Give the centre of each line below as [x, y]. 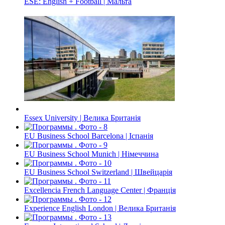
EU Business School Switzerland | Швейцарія [98, 172]
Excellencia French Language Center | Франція [100, 190]
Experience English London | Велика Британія [100, 208]
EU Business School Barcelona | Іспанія [89, 136]
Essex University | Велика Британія [82, 118]
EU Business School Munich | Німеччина [91, 154]
